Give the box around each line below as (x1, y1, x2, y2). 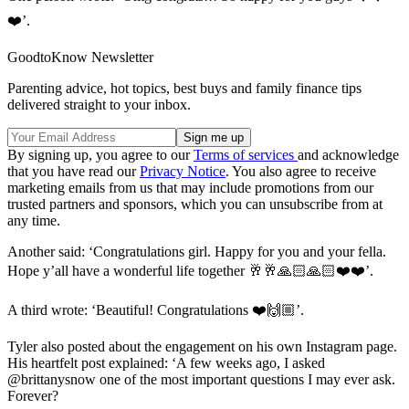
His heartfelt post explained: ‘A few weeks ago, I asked (7, 355, 325, 372)
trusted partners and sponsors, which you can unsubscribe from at (7, 196, 383, 213)
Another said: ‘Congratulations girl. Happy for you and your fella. (7, 244, 386, 260)
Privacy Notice (140, 163, 225, 180)
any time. (7, 213, 60, 229)
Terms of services (194, 147, 298, 163)
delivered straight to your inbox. (7, 97, 191, 113)
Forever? (7, 388, 58, 404)
